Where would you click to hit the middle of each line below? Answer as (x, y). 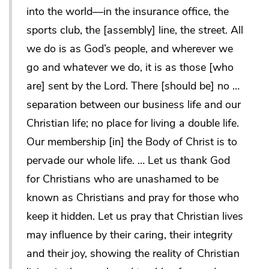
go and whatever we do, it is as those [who (130, 68)
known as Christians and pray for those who (133, 198)
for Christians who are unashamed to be (122, 179)
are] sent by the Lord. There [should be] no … (133, 86)
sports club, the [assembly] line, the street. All (135, 30)
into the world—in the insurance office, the (128, 12)
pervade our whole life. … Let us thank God (128, 161)
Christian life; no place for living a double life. (133, 123)
